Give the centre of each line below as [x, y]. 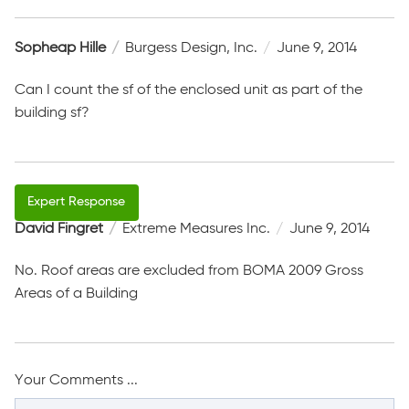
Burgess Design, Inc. [191, 48]
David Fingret [59, 229]
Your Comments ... [76, 380]
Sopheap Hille [60, 48]
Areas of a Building [76, 294]
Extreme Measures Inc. [196, 229]
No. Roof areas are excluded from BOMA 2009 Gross [189, 271]
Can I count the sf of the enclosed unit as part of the [189, 90]
